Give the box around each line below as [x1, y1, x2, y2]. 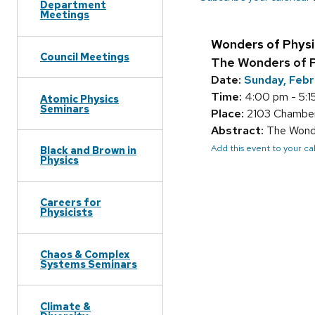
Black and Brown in [40, 143, 136, 157]
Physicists [40, 205, 93, 219]
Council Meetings [40, 49, 129, 63]
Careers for [40, 195, 101, 210]
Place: [211, 106, 244, 122]
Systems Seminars [40, 257, 137, 271]
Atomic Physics [40, 91, 119, 105]
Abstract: [211, 123, 264, 139]
